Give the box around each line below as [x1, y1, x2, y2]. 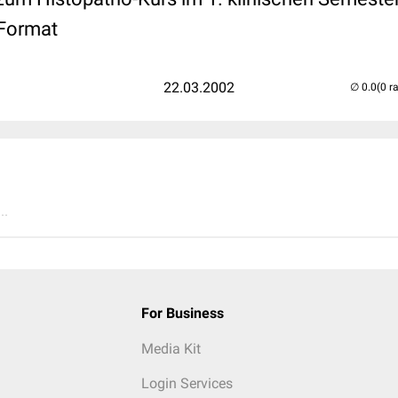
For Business [140, 305, 224, 322]
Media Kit [140, 340, 201, 357]
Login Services [140, 375, 233, 392]
